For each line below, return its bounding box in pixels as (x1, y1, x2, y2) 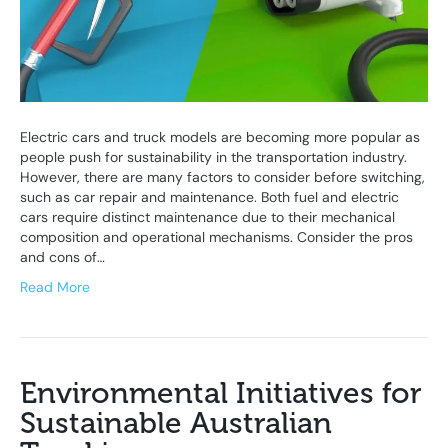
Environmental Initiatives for (20, 374, 422, 411)
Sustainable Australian (20, 404, 332, 441)
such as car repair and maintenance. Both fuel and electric (20, 187, 399, 206)
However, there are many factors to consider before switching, (20, 167, 425, 186)
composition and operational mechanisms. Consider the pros (20, 227, 413, 246)
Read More (20, 277, 90, 296)
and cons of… (20, 247, 105, 266)
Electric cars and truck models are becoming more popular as (20, 127, 420, 146)
